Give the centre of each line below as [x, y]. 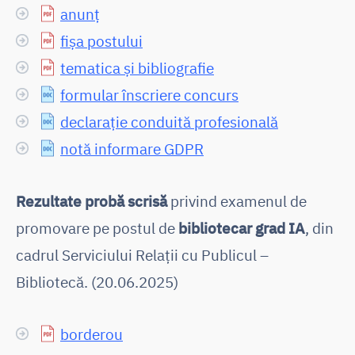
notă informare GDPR [132, 148]
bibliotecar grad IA [242, 227]
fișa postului [101, 40]
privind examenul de [237, 200]
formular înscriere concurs [149, 94]
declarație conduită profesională [169, 121]
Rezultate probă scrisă [92, 200]
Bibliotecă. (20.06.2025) [97, 281]
